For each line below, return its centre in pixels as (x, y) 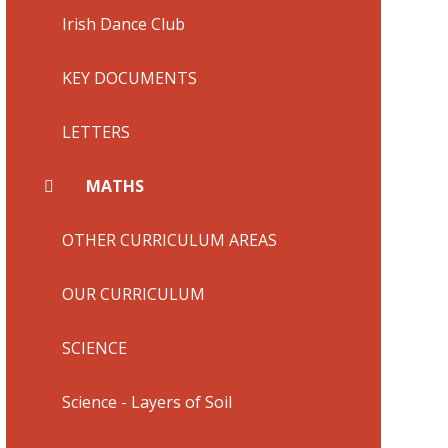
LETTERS (95, 131)
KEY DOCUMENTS (129, 77)
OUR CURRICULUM (133, 293)
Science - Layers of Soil (146, 401)
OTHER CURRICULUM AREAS (169, 239)
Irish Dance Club (123, 23)
